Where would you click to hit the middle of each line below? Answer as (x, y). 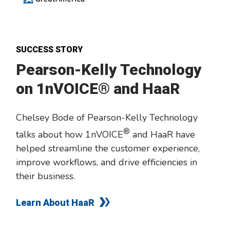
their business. (47, 176)
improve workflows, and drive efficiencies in (107, 162)
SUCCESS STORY (50, 50)
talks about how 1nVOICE (70, 135)
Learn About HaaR (55, 203)
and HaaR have (163, 135)
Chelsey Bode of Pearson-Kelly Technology (107, 118)
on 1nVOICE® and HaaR (98, 89)
